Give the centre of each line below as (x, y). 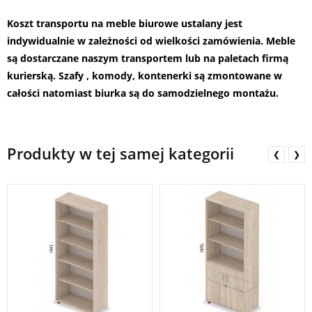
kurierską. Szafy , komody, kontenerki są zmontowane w (145, 76)
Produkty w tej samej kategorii (120, 153)
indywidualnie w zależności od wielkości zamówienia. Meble (151, 41)
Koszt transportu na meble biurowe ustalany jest (125, 23)
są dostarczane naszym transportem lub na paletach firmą (148, 58)
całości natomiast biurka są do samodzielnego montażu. (143, 93)
